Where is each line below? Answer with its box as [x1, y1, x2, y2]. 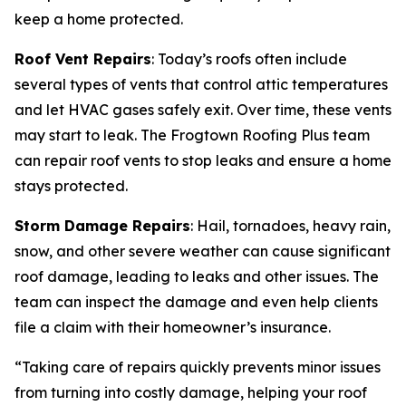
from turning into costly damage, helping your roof [14, 383, 367, 401]
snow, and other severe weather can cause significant [14, 242, 391, 260]
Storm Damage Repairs [14, 217, 190, 235]
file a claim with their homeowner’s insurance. [14, 318, 331, 336]
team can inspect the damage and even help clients [14, 293, 378, 311]
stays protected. [14, 177, 128, 195]
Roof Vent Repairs [14, 50, 151, 68]
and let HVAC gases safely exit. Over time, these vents [14, 101, 391, 119]
